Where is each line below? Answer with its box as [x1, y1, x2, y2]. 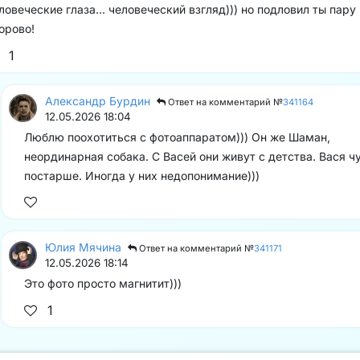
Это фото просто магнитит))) [24, 276, 182, 291]
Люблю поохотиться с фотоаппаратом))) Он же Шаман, [24, 129, 330, 144]
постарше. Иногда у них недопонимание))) [24, 168, 260, 182]
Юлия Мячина [45, 240, 121, 255]
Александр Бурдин [45, 93, 150, 108]
